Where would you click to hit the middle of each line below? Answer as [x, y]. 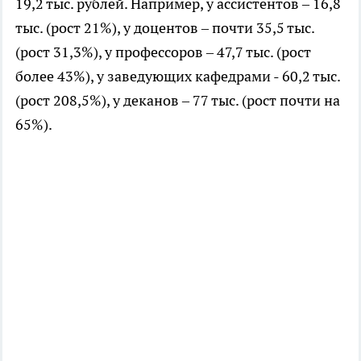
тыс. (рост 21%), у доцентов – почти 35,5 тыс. [165, 27]
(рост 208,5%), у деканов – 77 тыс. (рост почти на [178, 100]
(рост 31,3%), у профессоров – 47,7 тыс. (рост [163, 52]
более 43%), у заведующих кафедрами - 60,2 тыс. [178, 76]
